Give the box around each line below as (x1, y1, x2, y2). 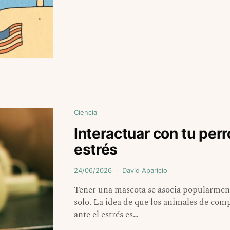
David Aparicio (122, 166, 167, 175)
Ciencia (74, 108, 97, 117)
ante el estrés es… (74, 208, 139, 222)
